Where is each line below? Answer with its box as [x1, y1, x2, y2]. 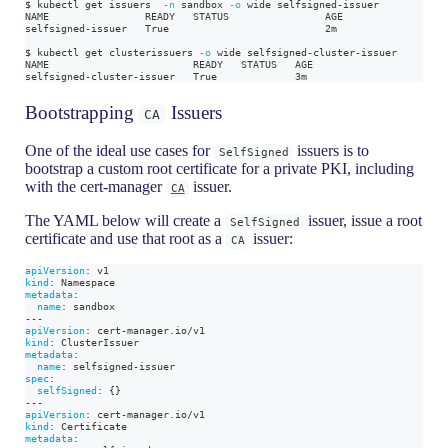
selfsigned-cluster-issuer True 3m [25, 69, 308, 82]
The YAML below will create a [25, 212, 226, 230]
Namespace [55, 276, 116, 289]
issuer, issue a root [304, 212, 423, 230]
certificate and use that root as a [25, 230, 227, 248]
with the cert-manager [25, 178, 167, 196]
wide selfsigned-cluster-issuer [211, 45, 398, 58]
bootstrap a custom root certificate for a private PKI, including [25, 160, 415, 178]
